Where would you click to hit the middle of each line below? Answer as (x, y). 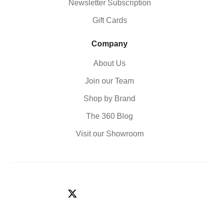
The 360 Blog (109, 116)
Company (109, 44)
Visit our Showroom (109, 134)
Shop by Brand (109, 99)
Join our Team (109, 81)
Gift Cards (109, 20)
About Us (109, 63)
